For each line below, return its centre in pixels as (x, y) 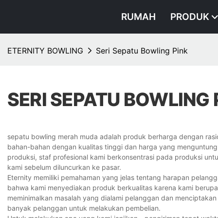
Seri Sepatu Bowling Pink (142, 51)
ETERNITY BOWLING (45, 51)
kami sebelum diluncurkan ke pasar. (64, 167)
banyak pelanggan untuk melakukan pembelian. (84, 208)
